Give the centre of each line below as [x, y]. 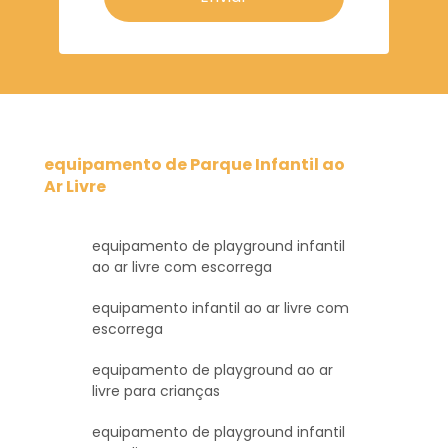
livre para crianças [156, 390]
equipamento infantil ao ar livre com [220, 307]
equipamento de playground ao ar [212, 369]
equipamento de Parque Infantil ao [194, 164]
